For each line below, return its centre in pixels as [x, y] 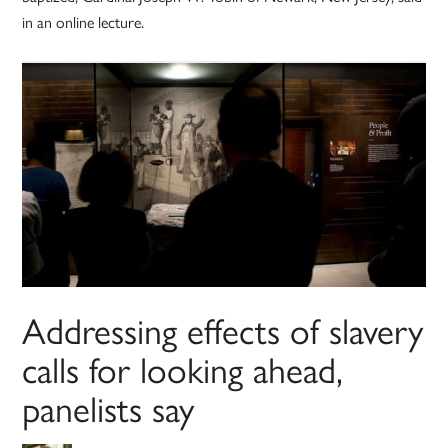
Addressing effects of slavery [223, 329]
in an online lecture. [83, 22]
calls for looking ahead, [183, 368]
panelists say [108, 407]
